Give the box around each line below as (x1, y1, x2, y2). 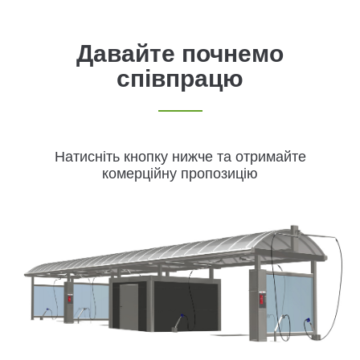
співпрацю (117, 65, 243, 92)
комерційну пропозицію (102, 166, 258, 182)
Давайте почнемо (76, 40, 284, 67)
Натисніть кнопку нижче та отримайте (54, 149, 306, 165)
